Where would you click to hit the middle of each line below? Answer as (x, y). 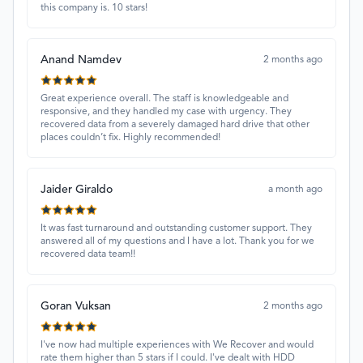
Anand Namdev (81, 60)
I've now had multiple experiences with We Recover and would (177, 346)
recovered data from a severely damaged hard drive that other (175, 125)
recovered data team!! (88, 255)
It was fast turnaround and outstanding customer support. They (176, 229)
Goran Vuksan (76, 307)
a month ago (295, 190)
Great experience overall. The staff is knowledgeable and (164, 99)
